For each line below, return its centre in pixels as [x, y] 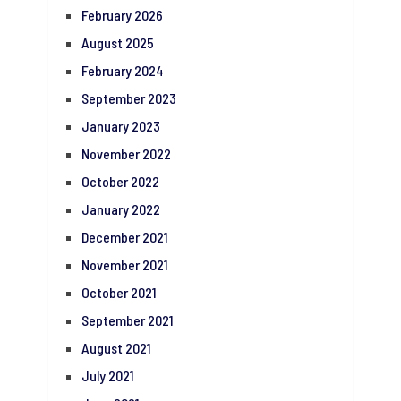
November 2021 [124, 265]
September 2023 [128, 98]
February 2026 [122, 15]
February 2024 [122, 71]
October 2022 [120, 182]
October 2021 [119, 293]
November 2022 [126, 154]
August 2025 [117, 43]
